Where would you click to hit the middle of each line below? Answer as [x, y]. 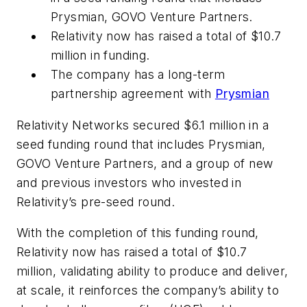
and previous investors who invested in [129, 182]
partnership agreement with [133, 94]
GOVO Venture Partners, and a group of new [145, 163]
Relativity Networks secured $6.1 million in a [143, 125]
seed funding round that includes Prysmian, [141, 144]
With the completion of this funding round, [138, 233]
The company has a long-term [138, 75]
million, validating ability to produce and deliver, [152, 271]
